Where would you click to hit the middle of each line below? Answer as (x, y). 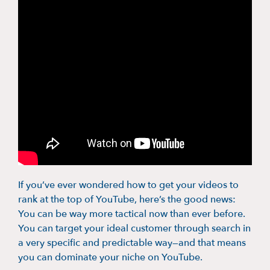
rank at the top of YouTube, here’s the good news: (127, 199)
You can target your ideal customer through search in (134, 228)
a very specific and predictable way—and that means (132, 243)
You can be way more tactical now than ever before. (132, 214)
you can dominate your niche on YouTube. (110, 257)
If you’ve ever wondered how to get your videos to (128, 185)
